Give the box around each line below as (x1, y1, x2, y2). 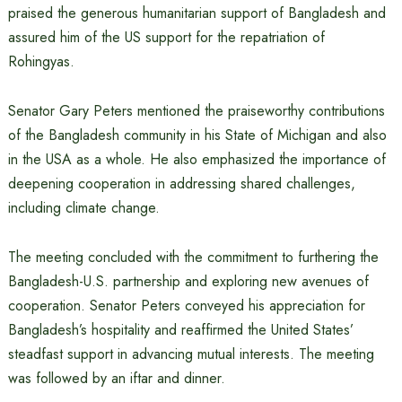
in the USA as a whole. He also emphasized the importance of (7, 149, 386, 170)
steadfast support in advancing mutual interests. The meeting (7, 344, 374, 364)
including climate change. (7, 197, 160, 218)
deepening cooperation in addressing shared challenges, (7, 173, 355, 194)
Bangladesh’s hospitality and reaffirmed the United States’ (7, 319, 354, 340)
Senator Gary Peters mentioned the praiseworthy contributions (7, 100, 385, 121)
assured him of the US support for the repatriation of (7, 27, 325, 48)
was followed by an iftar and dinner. (7, 368, 225, 389)
